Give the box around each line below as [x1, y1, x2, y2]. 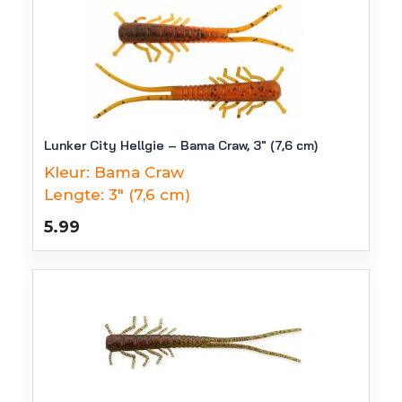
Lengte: [44, 186, 104, 204]
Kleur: [44, 163, 90, 181]
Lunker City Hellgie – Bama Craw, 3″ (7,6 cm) [44, 137, 318, 153]
